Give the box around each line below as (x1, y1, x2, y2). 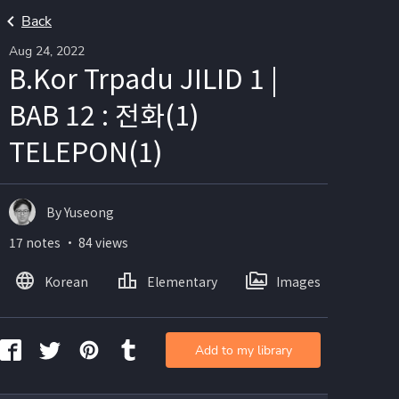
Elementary (147, 272, 217, 290)
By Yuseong (46, 202, 114, 221)
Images (276, 272, 321, 290)
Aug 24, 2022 (9, 43, 85, 60)
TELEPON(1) (9, 131, 163, 170)
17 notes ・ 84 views (9, 233, 128, 251)
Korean (45, 272, 88, 290)
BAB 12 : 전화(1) (9, 94, 199, 134)
